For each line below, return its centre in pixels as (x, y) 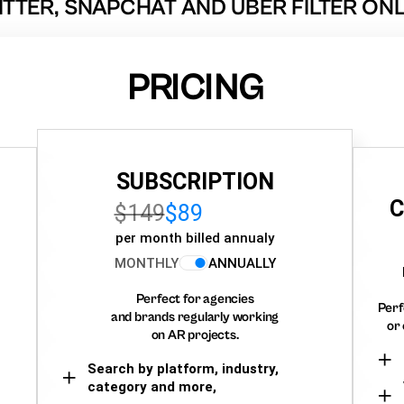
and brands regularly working (195, 317)
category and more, (152, 386)
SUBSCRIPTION (195, 181)
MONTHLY (146, 263)
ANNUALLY (242, 263)
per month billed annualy (195, 238)
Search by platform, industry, (183, 368)
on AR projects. (195, 335)
